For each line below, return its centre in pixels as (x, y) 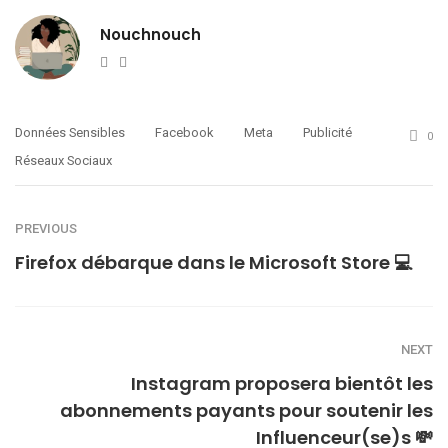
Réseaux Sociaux (63, 161)
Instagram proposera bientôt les (282, 384)
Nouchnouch (150, 35)
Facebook (184, 133)
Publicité (327, 133)
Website (132, 60)
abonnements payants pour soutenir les (246, 411)
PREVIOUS (46, 229)
